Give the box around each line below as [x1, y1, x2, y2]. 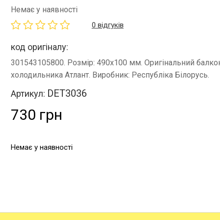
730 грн [10, 106, 62, 123]
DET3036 [47, 87, 87, 99]
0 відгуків [91, 20, 124, 29]
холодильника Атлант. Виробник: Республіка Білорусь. [10, 70, 209, 80]
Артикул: [10, 88, 47, 99]
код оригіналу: [10, 41, 68, 52]
